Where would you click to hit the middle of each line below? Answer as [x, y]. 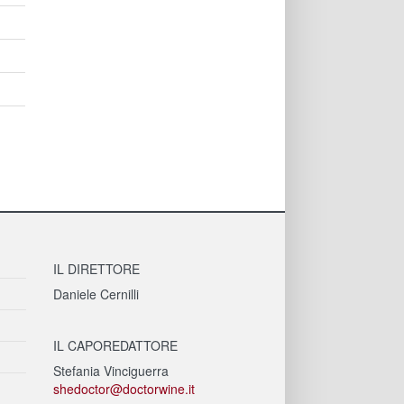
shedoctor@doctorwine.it [124, 389]
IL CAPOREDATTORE [115, 346]
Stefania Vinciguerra [110, 371]
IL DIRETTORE [96, 269]
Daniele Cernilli [96, 294]
